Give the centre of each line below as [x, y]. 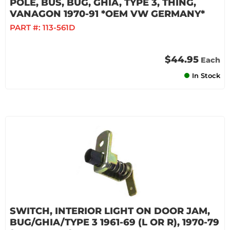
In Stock [206, 75]
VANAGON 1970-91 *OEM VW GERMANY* [107, 14]
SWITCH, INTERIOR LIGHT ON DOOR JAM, [110, 211]
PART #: [26, 27]
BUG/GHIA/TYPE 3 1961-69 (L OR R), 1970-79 [114, 222]
